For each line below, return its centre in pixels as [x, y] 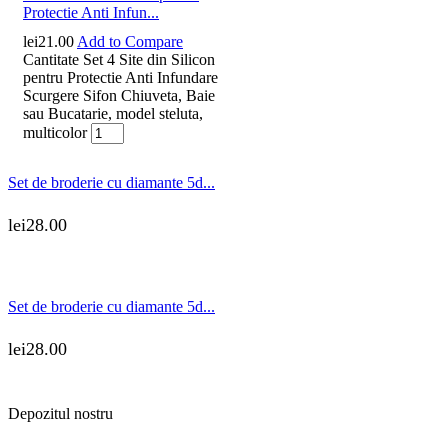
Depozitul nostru [60, 413]
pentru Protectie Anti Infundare [120, 78]
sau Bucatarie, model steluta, [113, 114]
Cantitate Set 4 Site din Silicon [119, 60]
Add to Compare [130, 42]
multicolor [55, 133]
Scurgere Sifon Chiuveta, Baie [119, 96]
